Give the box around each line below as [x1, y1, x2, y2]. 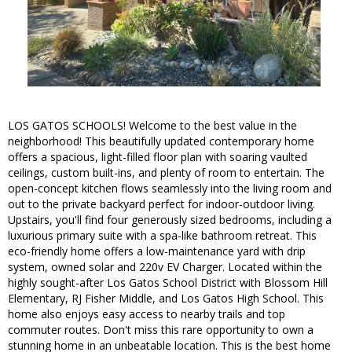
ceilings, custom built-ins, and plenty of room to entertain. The [8, 165, 324, 181]
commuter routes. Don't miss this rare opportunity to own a [8, 322, 313, 338]
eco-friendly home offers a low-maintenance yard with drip [8, 244, 306, 259]
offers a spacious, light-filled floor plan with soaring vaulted [8, 149, 307, 165]
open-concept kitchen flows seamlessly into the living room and [8, 181, 332, 196]
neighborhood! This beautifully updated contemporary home [8, 134, 314, 149]
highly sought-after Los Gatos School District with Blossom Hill [8, 275, 328, 291]
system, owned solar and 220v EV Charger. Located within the [8, 259, 322, 275]
